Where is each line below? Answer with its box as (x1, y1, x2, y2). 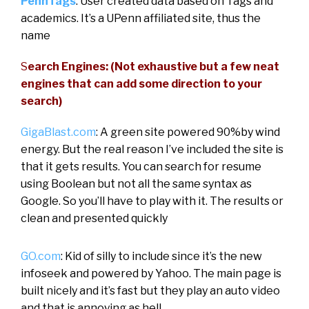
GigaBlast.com (21, 125, 96, 139)
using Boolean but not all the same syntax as (21, 177, 252, 190)
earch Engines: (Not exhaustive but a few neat (28, 59, 279, 73)
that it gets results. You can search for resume (21, 159, 261, 173)
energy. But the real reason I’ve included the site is (21, 142, 283, 156)
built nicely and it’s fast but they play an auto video (21, 283, 280, 297)
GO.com (21, 249, 61, 263)
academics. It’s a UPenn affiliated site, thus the (21, 11, 261, 25)
